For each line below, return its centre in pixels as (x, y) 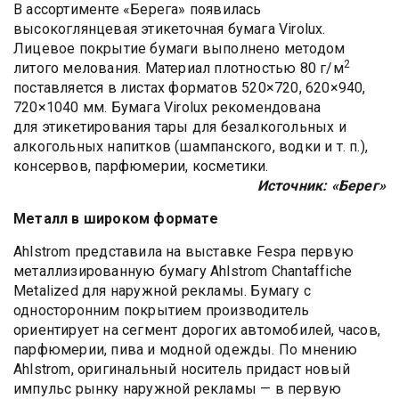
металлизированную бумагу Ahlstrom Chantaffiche (183, 271)
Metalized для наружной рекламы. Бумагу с (163, 290)
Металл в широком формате (116, 218)
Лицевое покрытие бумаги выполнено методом (179, 48)
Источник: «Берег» (321, 185)
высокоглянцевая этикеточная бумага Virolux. (170, 28)
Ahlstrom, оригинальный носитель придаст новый (182, 369)
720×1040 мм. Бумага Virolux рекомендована (167, 107)
